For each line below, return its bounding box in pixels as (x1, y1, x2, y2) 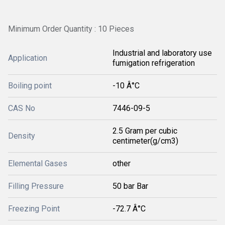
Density (8, 131, 35, 141)
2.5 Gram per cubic (113, 126, 177, 136)
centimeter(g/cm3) (113, 136, 178, 146)
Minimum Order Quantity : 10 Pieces (8, 24, 134, 34)
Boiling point (8, 81, 52, 90)
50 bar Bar (113, 181, 148, 191)
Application (8, 53, 47, 63)
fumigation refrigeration (113, 58, 195, 68)
